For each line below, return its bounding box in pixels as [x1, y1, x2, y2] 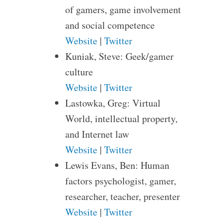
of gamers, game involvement [65, 3, 181, 16]
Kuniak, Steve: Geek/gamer [65, 50, 174, 63]
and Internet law [65, 127, 129, 141]
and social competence [65, 18, 155, 32]
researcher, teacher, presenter [65, 190, 180, 203]
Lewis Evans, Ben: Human [65, 159, 169, 172]
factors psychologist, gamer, [65, 174, 176, 187]
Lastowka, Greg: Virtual [65, 96, 161, 109]
